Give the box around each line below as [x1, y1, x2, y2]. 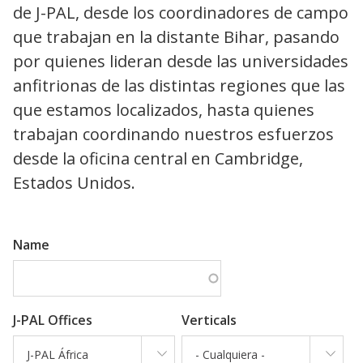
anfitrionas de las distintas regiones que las [13, 75, 345, 97]
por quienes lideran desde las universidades [13, 50, 348, 73]
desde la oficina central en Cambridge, [13, 147, 303, 170]
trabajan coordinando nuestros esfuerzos [13, 123, 334, 146]
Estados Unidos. [13, 172, 135, 194]
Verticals [181, 310, 237, 329]
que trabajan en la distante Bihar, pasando [13, 26, 340, 49]
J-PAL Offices [13, 310, 92, 329]
